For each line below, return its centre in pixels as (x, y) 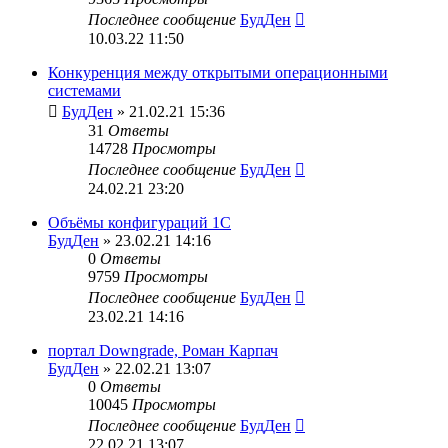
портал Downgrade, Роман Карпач (163, 350)
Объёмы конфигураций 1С (139, 222)
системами (84, 90)
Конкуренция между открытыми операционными (218, 72)
